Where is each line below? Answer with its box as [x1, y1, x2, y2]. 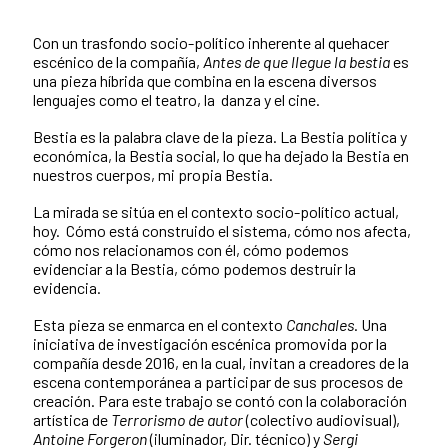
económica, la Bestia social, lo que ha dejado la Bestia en [33, 145, 409, 165]
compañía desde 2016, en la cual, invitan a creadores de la [33, 352, 409, 372]
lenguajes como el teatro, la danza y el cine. [33, 89, 320, 109]
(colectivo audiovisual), [246, 409, 400, 429]
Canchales [286, 314, 354, 334]
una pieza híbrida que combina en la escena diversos [33, 70, 377, 90]
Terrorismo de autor [111, 409, 246, 429]
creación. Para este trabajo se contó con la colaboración [33, 390, 407, 410]
